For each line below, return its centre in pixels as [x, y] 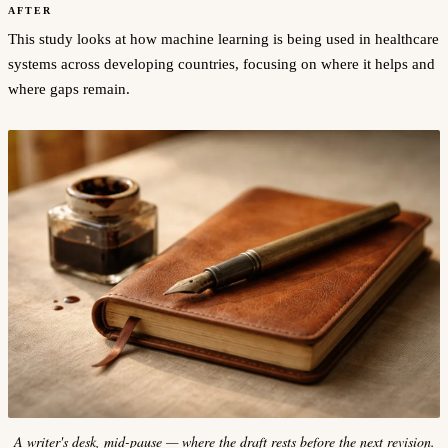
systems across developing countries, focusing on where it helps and [221, 63]
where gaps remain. [69, 88]
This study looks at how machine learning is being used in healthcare [223, 38]
